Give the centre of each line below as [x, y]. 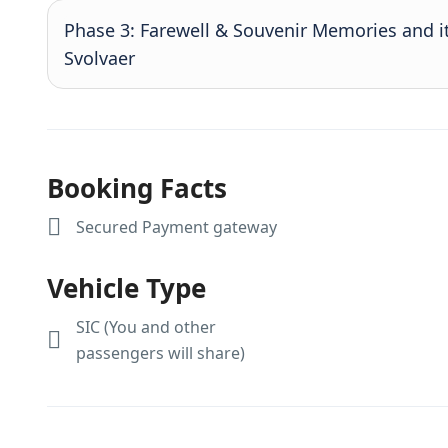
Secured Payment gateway [176, 227]
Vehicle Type [126, 288]
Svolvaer [99, 58]
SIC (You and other [146, 327]
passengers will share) [160, 353]
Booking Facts [137, 188]
